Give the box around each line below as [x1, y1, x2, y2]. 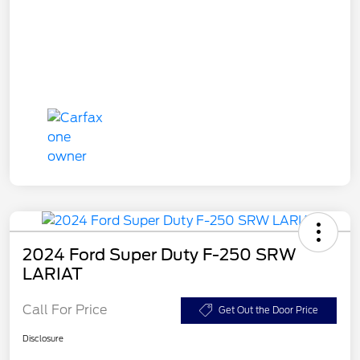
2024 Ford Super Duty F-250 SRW [22, 244, 297, 264]
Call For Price [22, 302, 107, 318]
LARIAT [22, 264, 83, 284]
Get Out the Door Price [219, 304, 318, 316]
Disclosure [22, 333, 63, 343]
